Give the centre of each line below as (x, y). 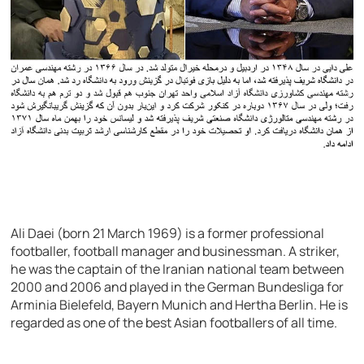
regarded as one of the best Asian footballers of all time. (174, 323)
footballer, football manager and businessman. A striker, (175, 251)
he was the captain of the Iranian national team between (178, 269)
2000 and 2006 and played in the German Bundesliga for (178, 287)
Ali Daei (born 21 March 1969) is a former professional (168, 234)
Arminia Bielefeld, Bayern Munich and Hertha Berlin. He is (180, 305)
